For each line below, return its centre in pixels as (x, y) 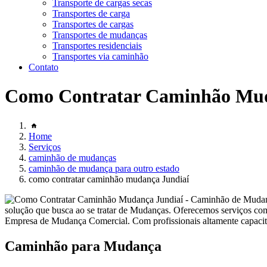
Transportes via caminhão (100, 56)
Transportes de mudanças (100, 35)
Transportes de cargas (93, 24)
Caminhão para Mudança (83, 246)
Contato (44, 67)
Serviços (45, 147)
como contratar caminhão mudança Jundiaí (109, 179)
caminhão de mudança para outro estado (104, 168)
